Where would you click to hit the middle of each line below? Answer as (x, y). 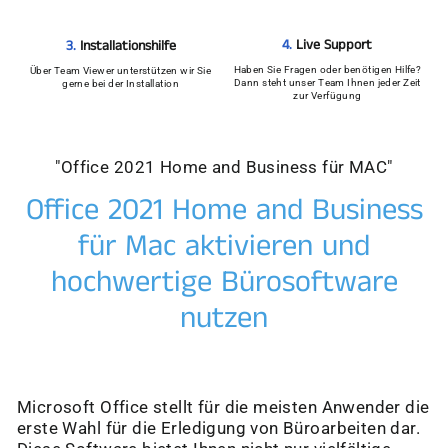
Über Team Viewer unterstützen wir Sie (120, 70)
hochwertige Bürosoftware (224, 283)
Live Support (334, 45)
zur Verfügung (327, 96)
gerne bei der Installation (120, 83)
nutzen (224, 319)
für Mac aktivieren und (224, 247)
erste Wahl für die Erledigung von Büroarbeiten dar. (219, 429)
